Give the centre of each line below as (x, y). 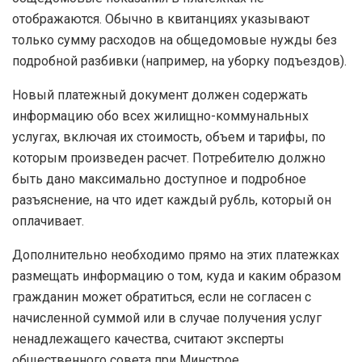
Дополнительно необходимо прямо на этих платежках (176, 255)
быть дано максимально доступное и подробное (159, 179)
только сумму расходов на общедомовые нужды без (175, 40)
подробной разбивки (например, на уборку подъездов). (179, 61)
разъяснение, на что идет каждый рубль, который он (172, 200)
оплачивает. (48, 221)
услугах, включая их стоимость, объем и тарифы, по (169, 137)
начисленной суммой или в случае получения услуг (167, 318)
